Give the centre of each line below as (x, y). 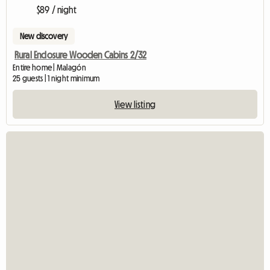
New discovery (44, 36)
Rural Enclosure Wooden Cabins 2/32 (81, 55)
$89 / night (57, 9)
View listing (135, 104)
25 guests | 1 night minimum (56, 78)
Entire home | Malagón (49, 67)
